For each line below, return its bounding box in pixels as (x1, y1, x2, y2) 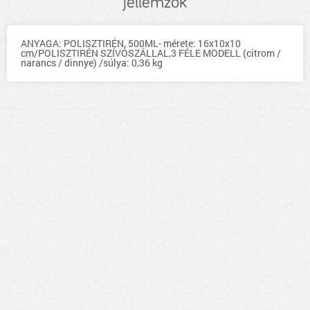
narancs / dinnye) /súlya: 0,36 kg (21, 56, 163, 69)
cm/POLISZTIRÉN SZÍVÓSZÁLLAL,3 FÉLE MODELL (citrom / (21, 46, 281, 60)
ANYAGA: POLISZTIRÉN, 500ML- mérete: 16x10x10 (21, 37, 241, 50)
